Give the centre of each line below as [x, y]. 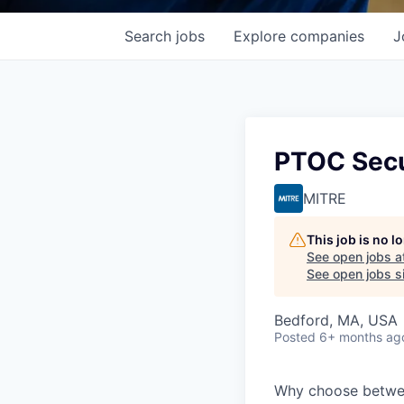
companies [327, 36]
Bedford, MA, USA [336, 320]
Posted [295, 337]
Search [150, 36]
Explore [262, 36]
